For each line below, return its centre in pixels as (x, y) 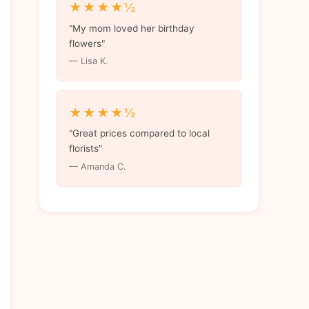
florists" (85, 149)
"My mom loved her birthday (131, 28)
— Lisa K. (88, 61)
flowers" (87, 43)
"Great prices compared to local (139, 133)
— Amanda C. (97, 167)
